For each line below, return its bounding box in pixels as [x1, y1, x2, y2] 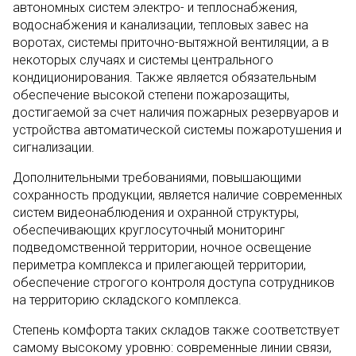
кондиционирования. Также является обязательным [13, 70, 316, 85]
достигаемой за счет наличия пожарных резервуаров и [13, 105, 339, 120]
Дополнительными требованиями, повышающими [13, 170, 301, 185]
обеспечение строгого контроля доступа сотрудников [13, 275, 335, 290]
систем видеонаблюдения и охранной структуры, [13, 205, 299, 220]
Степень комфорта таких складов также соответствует [13, 323, 339, 338]
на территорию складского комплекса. [13, 292, 242, 308]
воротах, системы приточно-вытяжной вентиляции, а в [13, 35, 329, 50]
